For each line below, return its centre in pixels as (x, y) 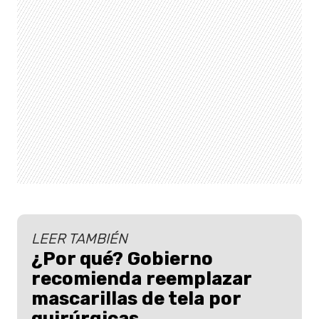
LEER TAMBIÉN (79, 239)
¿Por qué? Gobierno (122, 259)
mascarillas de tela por (136, 299)
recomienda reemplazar (141, 279)
